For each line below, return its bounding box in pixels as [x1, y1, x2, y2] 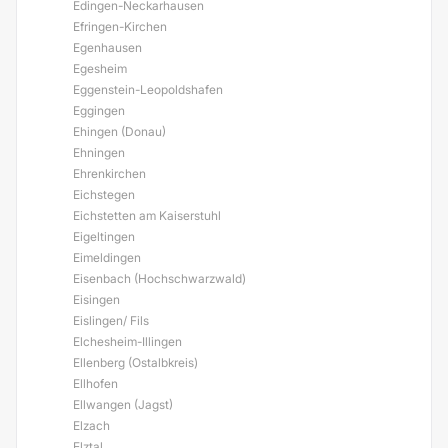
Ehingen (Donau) [73, 124, 166, 139]
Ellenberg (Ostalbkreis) [73, 355, 198, 370]
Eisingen [73, 292, 120, 307]
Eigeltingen [73, 229, 135, 244]
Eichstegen [73, 187, 135, 202]
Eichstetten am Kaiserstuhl [73, 208, 221, 223]
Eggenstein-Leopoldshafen [73, 82, 223, 97]
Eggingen [73, 103, 125, 118]
